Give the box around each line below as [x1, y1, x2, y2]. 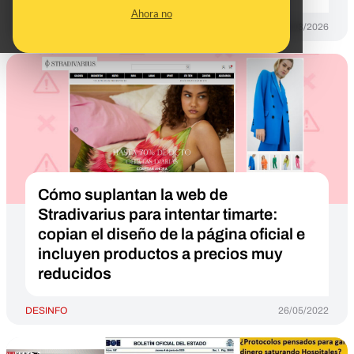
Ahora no [130, 7, 172, 20]
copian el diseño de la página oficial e [38, 225, 305, 243]
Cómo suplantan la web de [38, 186, 228, 203]
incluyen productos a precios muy [38, 245, 283, 262]
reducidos [38, 265, 111, 282]
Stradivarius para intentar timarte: [38, 205, 278, 223]
